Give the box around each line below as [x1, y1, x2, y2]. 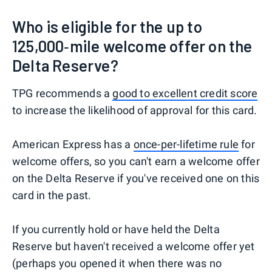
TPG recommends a [12, 87, 113, 100]
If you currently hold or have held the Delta [12, 223, 220, 236]
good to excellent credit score [112, 87, 258, 100]
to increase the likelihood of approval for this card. [12, 104, 257, 117]
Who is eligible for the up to [12, 17, 202, 36]
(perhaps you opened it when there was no [12, 257, 222, 270]
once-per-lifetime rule [133, 138, 239, 151]
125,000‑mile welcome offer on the [12, 36, 253, 56]
